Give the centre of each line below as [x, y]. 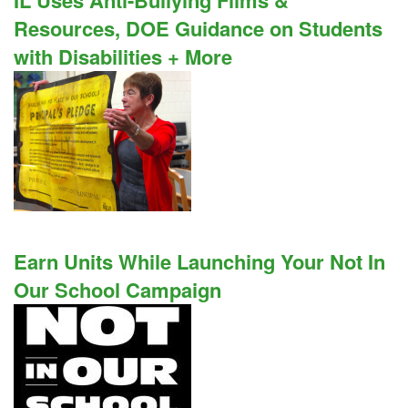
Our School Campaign [117, 290]
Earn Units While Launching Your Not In [199, 261]
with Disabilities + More [123, 56]
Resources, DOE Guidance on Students [198, 28]
